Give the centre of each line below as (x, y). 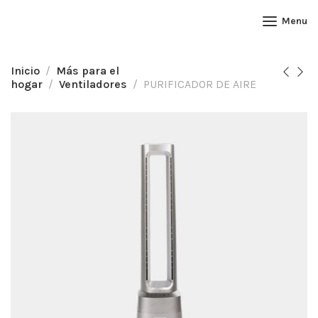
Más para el (88, 71)
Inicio (25, 71)
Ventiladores (93, 84)
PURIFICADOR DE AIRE (200, 84)
